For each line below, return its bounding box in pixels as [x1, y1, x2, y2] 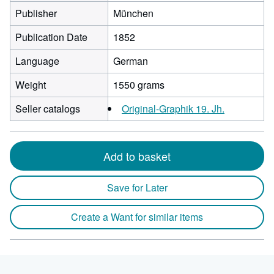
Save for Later [106, 180, 168, 194]
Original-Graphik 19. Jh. [122, 102, 224, 116]
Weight [15, 78, 46, 92]
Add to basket [103, 148, 171, 164]
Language [15, 54, 59, 68]
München [113, 6, 154, 20]
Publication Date [15, 30, 87, 44]
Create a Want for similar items [71, 210, 203, 224]
